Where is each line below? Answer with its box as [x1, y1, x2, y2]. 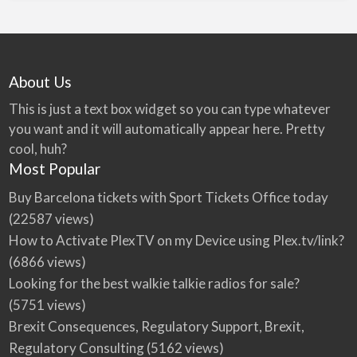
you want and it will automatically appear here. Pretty [8, 120, 325, 138]
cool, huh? [8, 140, 67, 158]
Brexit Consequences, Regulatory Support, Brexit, [8, 317, 304, 335]
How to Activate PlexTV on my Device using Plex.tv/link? [8, 231, 344, 249]
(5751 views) [8, 296, 86, 313]
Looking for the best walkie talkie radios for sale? [8, 274, 300, 292]
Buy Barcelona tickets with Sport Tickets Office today [8, 188, 328, 206]
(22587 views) [8, 210, 94, 227]
